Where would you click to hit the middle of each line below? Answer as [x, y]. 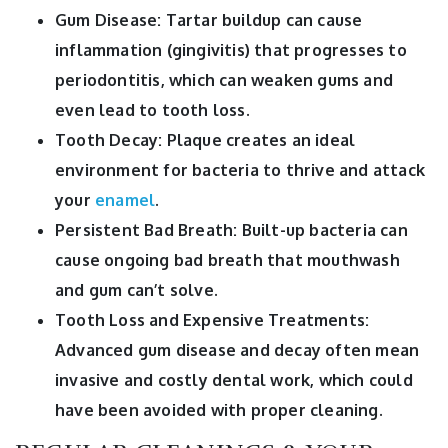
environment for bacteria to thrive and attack [240, 169]
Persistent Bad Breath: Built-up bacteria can [231, 229]
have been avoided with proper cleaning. [219, 409]
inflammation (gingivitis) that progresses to [231, 49]
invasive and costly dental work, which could [234, 379]
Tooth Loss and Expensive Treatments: [212, 319]
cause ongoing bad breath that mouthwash [227, 259]
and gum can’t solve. [136, 289]
